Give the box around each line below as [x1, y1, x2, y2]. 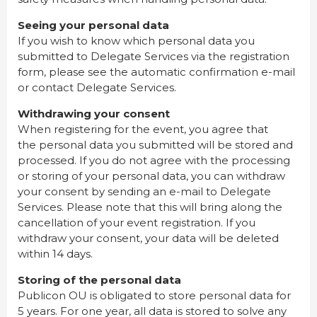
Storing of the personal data [18, 273, 181, 287]
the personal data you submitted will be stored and [18, 138, 293, 152]
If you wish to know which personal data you [18, 34, 255, 48]
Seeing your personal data [18, 18, 169, 33]
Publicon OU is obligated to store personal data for [18, 289, 291, 303]
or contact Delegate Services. [18, 81, 179, 95]
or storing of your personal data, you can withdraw [18, 169, 285, 183]
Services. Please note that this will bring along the [18, 200, 282, 214]
